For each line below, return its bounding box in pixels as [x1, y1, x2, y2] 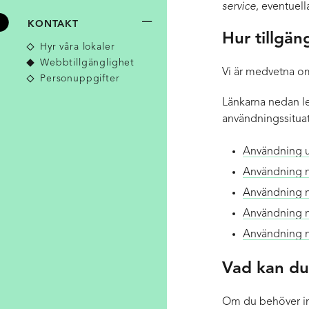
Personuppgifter [40, 73, 120, 83]
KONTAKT [28, 19, 79, 29]
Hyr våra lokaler [40, 41, 115, 52]
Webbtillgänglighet [40, 57, 135, 68]
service [222, 1, 256, 12]
